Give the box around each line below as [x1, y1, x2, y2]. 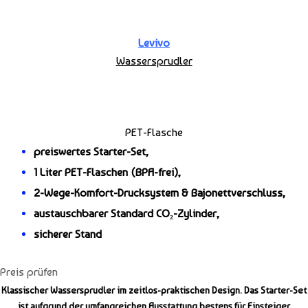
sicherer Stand [34, 228, 102, 241]
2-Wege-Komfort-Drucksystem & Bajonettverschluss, [34, 186, 286, 200]
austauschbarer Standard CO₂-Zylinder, [34, 207, 220, 221]
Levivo [138, 36, 170, 50]
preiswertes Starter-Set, [34, 145, 149, 159]
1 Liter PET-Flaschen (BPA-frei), [34, 166, 181, 179]
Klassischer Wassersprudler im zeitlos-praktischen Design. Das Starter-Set [1, 285, 307, 296]
